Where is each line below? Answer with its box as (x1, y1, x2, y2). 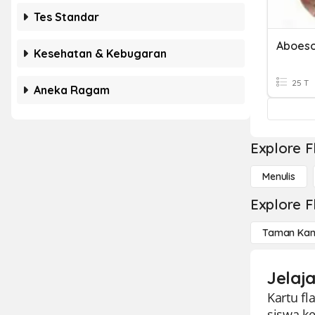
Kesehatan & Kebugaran (34, 46, 167, 60)
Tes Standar (34, 10, 99, 24)
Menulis (262, 170, 296, 183)
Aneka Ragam (34, 83, 110, 97)
